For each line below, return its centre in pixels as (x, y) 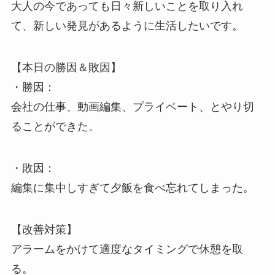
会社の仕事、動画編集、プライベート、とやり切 (132, 107)
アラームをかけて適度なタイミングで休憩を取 (127, 249)
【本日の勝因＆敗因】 (66, 68)
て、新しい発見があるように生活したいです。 (127, 26)
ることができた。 (55, 127)
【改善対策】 (44, 229)
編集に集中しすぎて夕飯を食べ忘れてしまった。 (132, 188)
